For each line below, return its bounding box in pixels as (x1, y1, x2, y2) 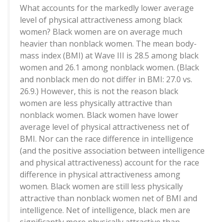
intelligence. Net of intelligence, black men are (20, 205, 190, 216)
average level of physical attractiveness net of (20, 121, 189, 133)
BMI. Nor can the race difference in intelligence (20, 133, 193, 145)
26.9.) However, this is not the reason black (20, 86, 178, 97)
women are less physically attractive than (20, 98, 172, 109)
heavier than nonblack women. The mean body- (20, 38, 197, 50)
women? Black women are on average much (20, 26, 182, 38)
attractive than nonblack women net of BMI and (20, 193, 197, 204)
